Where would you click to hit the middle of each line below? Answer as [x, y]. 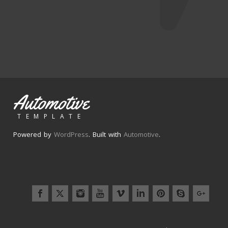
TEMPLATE [51, 116]
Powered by [34, 134]
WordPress [71, 134]
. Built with [106, 134]
